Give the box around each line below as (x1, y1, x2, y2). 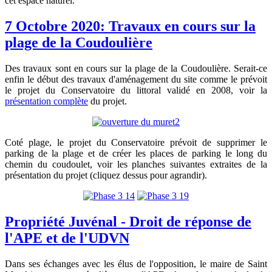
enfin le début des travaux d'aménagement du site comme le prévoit (5, 74, 267, 85)
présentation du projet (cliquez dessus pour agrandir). (5, 170, 207, 181)
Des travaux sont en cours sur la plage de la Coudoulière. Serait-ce (5, 63, 267, 74)
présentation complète (5, 96, 88, 107)
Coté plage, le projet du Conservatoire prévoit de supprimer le (5, 137, 267, 148)
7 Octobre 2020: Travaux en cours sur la (5, 18, 256, 35)
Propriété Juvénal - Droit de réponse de (5, 214, 251, 230)
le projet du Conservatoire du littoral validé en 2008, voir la (5, 85, 267, 96)
